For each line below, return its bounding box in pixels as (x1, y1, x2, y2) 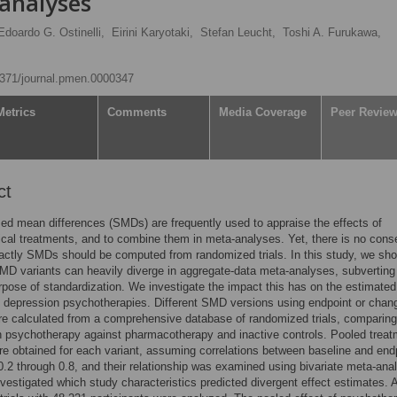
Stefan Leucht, (200, 26, 276, 39)
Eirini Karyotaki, (112, 26, 193, 39)
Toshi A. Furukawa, (283, 26, 381, 39)
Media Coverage (219, 105, 307, 119)
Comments (107, 105, 167, 119)
